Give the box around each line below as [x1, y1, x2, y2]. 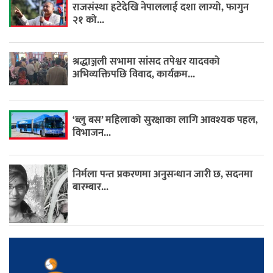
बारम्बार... [73, 178, 109, 196]
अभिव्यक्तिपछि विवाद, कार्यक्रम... [73, 66, 196, 83]
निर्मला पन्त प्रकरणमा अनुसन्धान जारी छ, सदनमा [73, 165, 253, 183]
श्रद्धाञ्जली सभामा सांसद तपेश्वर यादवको [73, 53, 221, 71]
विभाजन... [73, 124, 112, 141]
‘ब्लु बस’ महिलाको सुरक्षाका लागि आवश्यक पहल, [73, 111, 258, 129]
